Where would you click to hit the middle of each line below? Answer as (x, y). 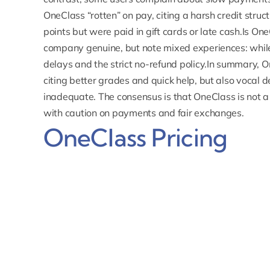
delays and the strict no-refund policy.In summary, (152, 64)
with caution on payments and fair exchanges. (143, 112)
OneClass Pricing (135, 137)
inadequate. (70, 96)
